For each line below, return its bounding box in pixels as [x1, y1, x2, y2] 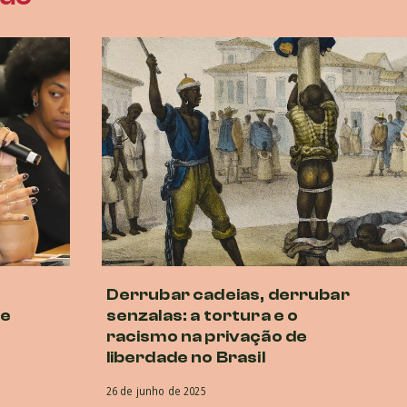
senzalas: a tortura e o [105, 305, 299, 325]
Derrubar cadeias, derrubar [105, 284, 350, 304]
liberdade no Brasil [105, 347, 265, 367]
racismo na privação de [105, 326, 308, 346]
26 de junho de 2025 [105, 382, 206, 399]
